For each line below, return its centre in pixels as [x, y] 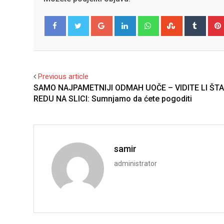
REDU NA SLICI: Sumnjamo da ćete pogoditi [113, 99]
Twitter [85, 46]
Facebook [66, 46]
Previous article [63, 77]
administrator [135, 164]
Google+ [125, 22]
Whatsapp [174, 22]
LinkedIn [148, 22]
